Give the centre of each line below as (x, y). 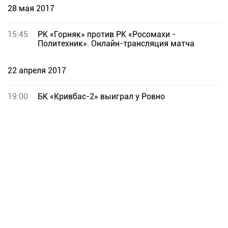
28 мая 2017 (31, 8)
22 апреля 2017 (37, 70)
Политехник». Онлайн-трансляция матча (116, 44)
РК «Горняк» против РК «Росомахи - (107, 34)
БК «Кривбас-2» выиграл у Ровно (101, 96)
